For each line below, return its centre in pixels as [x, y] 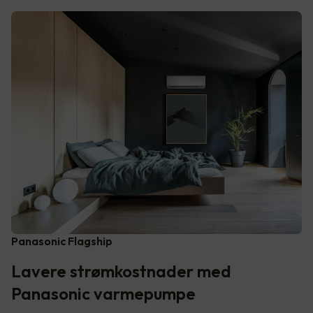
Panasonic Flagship [62, 241]
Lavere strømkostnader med [121, 271]
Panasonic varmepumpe [103, 293]
